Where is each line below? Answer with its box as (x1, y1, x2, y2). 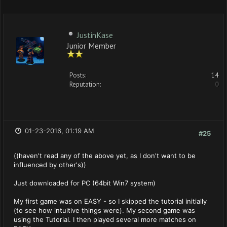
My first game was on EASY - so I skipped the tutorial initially (14, 197, 207, 205)
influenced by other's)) (14, 161, 86, 169)
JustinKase (77, 30, 113, 40)
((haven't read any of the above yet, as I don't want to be (14, 152, 196, 160)
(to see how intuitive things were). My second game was (14, 206, 195, 214)
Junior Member (67, 41, 116, 49)
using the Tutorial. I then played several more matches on (14, 215, 196, 223)
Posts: (69, 71, 86, 80)
